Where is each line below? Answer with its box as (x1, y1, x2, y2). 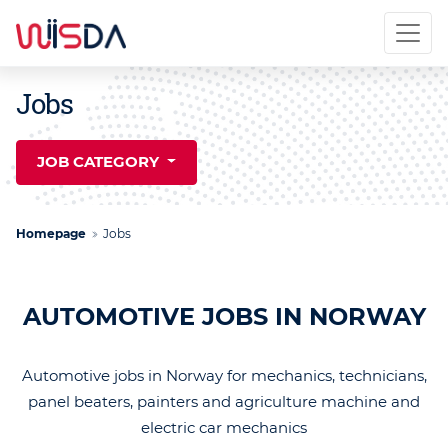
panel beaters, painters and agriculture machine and (28, 391, 420, 411)
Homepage (16, 225, 86, 241)
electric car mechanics (141, 417, 307, 437)
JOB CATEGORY (37, 152, 163, 172)
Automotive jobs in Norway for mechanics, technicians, (21, 365, 427, 385)
